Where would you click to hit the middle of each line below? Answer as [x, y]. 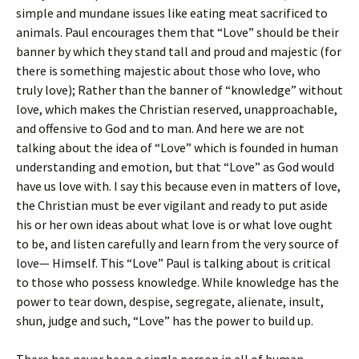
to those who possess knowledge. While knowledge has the [177, 282]
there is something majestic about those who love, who [168, 71]
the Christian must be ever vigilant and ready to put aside [172, 205]
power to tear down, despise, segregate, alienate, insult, [170, 301]
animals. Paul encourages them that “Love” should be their [177, 32]
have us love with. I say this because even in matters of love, [178, 186]
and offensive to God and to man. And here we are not [160, 128]
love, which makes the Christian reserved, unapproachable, [177, 109]
